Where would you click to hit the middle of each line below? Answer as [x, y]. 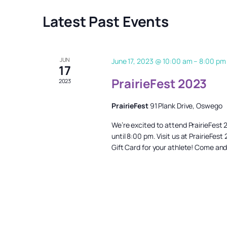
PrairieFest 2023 [159, 83]
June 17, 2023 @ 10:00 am [152, 61]
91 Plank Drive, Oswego [186, 106]
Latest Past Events [106, 21]
